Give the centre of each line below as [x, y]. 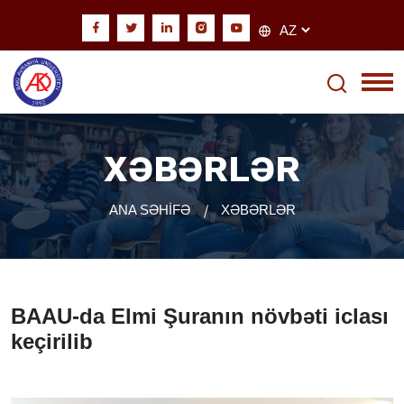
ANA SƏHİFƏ [149, 210]
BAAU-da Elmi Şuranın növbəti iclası [200, 316]
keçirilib [52, 341]
